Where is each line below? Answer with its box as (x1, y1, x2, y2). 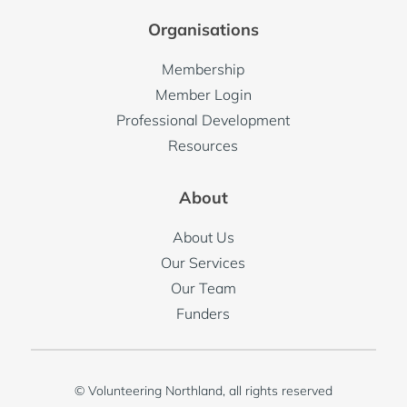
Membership (162, 60, 245, 79)
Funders (176, 304, 231, 323)
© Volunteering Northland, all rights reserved (74, 382, 333, 400)
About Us (172, 228, 234, 247)
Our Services (161, 253, 246, 273)
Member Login (154, 85, 252, 104)
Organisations (147, 19, 259, 41)
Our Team (170, 279, 236, 298)
